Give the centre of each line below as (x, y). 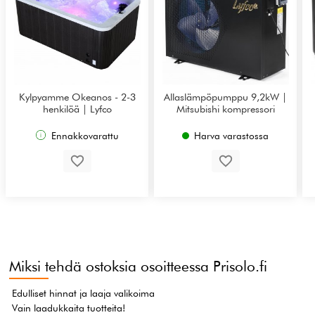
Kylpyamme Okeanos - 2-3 (77, 96)
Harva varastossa (232, 135)
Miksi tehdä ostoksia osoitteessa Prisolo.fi (139, 266)
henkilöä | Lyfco (77, 108)
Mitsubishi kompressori (225, 108)
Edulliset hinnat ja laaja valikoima (84, 293)
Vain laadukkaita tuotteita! (69, 308)
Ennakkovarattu (84, 135)
